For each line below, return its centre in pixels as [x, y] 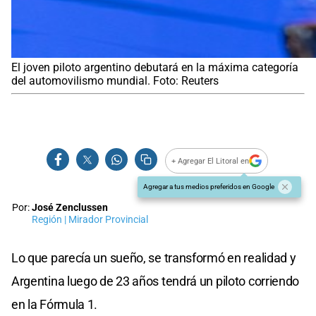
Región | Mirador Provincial [90, 220]
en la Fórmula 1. [55, 305]
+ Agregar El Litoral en [211, 161]
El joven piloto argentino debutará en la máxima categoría [155, 68]
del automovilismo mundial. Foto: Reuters [115, 81]
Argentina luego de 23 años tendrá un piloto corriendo [156, 281]
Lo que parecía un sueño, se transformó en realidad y [154, 258]
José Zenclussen [70, 208]
